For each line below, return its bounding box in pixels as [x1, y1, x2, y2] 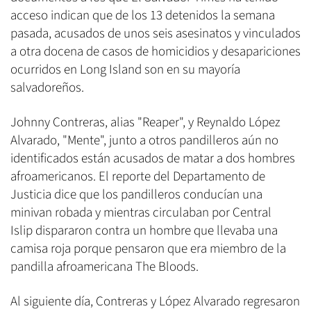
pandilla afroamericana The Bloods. [10, 258, 199, 277]
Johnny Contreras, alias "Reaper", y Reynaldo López [10, 113, 280, 133]
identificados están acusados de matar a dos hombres [10, 149, 295, 169]
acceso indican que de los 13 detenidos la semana [10, 6, 275, 26]
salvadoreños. [10, 78, 87, 98]
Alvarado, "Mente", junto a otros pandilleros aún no [10, 131, 278, 151]
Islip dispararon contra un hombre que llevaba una [10, 221, 278, 241]
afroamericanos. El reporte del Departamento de [10, 167, 265, 187]
